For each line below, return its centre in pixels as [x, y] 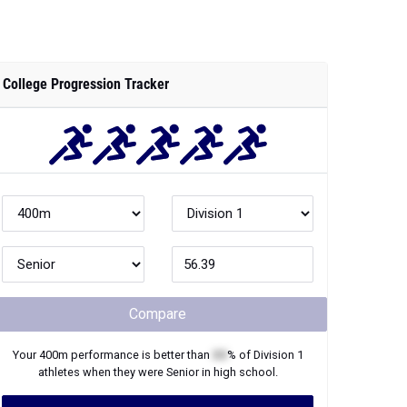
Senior [182, 372]
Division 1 [278, 355]
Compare [158, 314]
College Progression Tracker [86, 84]
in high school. [238, 372]
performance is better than [140, 355]
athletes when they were [102, 372]
